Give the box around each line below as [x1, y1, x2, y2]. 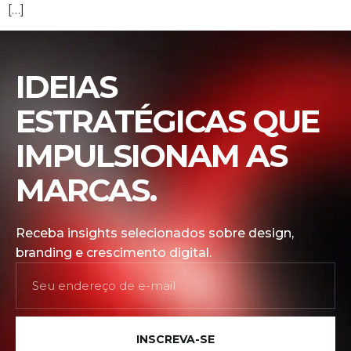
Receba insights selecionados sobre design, [16, 226, 294, 241]
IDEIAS [16, 67, 117, 107]
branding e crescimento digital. [16, 245, 212, 261]
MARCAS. [16, 171, 156, 210]
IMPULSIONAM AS [16, 136, 287, 175]
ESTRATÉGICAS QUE [16, 102, 319, 141]
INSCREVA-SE [136, 332, 215, 347]
